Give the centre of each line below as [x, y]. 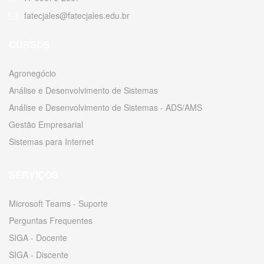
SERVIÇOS [34, 175]
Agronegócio [32, 73]
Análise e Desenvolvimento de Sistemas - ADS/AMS [105, 107]
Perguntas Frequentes [51, 220]
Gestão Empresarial [46, 124]
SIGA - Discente [39, 255]
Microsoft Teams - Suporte [58, 203]
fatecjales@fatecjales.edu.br [76, 15]
